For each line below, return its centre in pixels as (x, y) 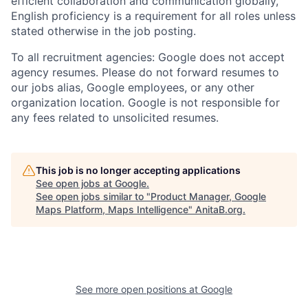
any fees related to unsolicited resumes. (115, 118)
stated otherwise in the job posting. (103, 31)
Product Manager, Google (208, 197)
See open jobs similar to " (93, 197)
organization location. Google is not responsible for (145, 103)
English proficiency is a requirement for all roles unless (153, 16)
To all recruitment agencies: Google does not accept (148, 57)
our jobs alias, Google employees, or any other (133, 88)
